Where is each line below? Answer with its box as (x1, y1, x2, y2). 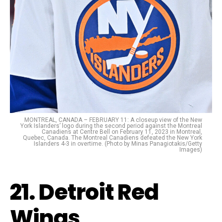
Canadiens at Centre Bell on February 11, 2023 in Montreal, (42, 128, 202, 136)
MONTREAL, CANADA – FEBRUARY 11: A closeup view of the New (24, 116, 202, 124)
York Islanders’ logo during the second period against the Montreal (20, 122, 202, 130)
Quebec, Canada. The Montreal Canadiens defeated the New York (23, 134, 202, 142)
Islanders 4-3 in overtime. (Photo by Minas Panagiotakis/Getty (34, 140, 202, 148)
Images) (179, 146, 202, 154)
